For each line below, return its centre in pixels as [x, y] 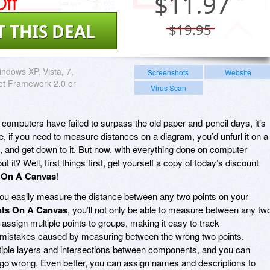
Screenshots [168, 72]
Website [238, 72]
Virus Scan [168, 87]
